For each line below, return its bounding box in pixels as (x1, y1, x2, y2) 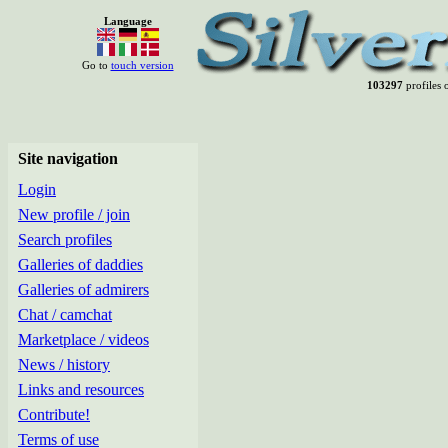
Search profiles (18, 231, 112, 248)
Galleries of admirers (18, 281, 149, 298)
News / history (18, 356, 110, 373)
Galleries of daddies (18, 256, 143, 273)
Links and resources (18, 381, 144, 398)
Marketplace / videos (18, 331, 149, 348)
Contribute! (18, 406, 90, 423)
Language (103, 15, 152, 27)
